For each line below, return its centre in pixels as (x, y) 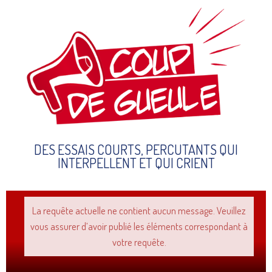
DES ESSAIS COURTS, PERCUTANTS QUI (136, 150)
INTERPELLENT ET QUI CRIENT (136, 163)
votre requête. (139, 242)
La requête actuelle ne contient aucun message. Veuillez (139, 211)
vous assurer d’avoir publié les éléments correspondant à (139, 226)
